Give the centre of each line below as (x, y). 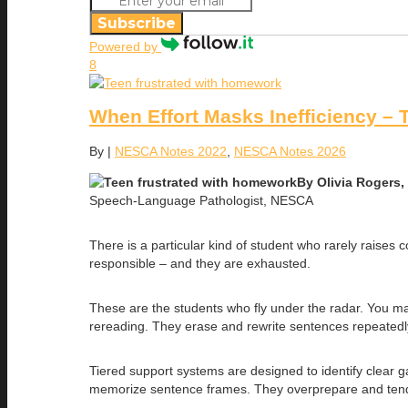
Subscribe (137, 23)
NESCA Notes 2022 (171, 151)
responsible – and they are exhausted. (200, 263)
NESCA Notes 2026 (290, 151)
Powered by (125, 46)
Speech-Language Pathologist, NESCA (201, 200)
